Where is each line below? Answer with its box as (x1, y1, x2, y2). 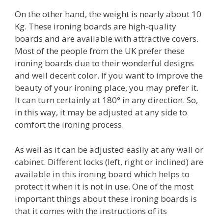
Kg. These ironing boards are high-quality (15, 21, 176, 32)
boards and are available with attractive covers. (15, 33, 198, 44)
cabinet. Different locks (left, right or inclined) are (15, 156, 203, 167)
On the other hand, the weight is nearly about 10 (15, 8, 201, 20)
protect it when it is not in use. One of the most (15, 180, 193, 192)
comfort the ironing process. (15, 119, 124, 130)
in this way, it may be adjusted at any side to (15, 107, 187, 118)
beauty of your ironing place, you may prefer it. (15, 82, 198, 93)
